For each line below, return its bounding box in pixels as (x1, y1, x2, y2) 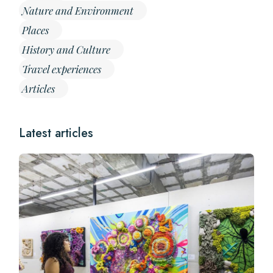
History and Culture (22, 43, 111, 56)
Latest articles (19, 124, 94, 142)
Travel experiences (22, 62, 102, 76)
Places (22, 23, 49, 37)
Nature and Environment (22, 4, 134, 17)
